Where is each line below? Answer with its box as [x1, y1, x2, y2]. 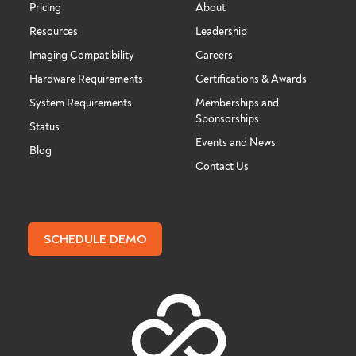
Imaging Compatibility [29, 48, 134, 62]
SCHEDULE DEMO [43, 230, 147, 247]
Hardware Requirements [29, 72, 143, 86]
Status [29, 119, 60, 133]
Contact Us [195, 159, 249, 173]
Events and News [195, 135, 276, 149]
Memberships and [195, 95, 279, 110]
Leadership [195, 24, 247, 38]
